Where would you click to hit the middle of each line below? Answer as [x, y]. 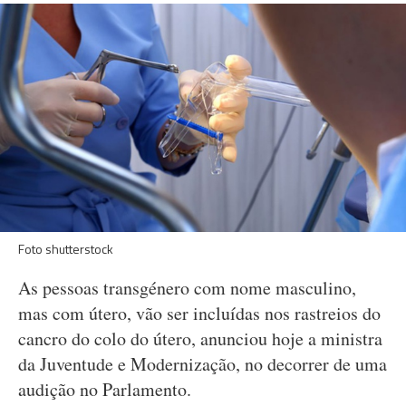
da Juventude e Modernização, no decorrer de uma [203, 364]
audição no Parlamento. [105, 389]
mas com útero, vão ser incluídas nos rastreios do [199, 313]
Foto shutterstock [66, 249]
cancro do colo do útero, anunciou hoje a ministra [200, 338]
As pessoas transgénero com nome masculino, [187, 288]
